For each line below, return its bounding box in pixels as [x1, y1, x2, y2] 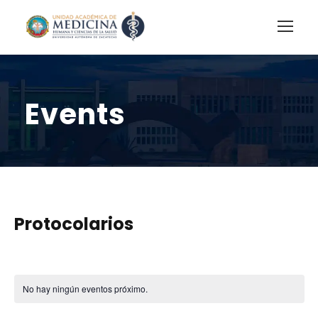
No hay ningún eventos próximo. [22, 282, 148, 295]
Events [25, 94, 126, 134]
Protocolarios [13, 212, 133, 236]
